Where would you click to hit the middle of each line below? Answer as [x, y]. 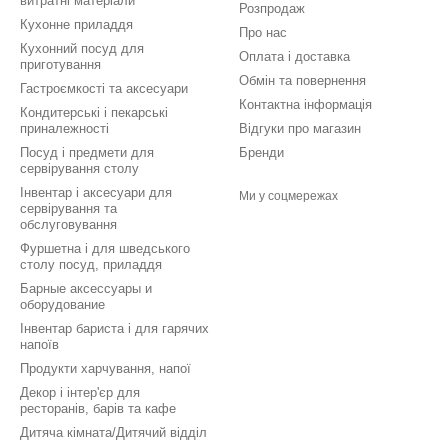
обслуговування [68, 224]
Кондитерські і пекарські [94, 112]
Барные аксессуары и [86, 288]
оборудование [62, 304]
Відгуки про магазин [300, 128]
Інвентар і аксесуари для [96, 192]
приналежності [64, 128]
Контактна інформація [305, 104]
